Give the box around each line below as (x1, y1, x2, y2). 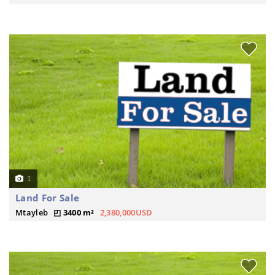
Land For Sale (15, 192, 80, 204)
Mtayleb (15, 207, 48, 218)
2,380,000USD (99, 207, 153, 218)
